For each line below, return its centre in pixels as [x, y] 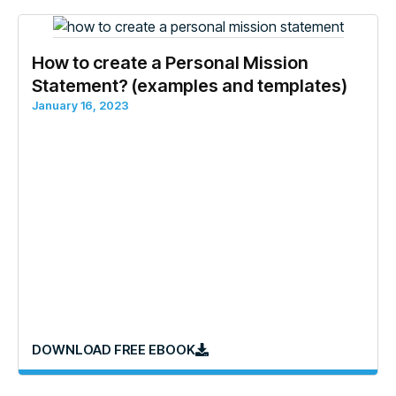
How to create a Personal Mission [170, 63]
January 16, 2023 [80, 106]
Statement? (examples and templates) [190, 86]
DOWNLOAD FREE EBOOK [114, 349]
